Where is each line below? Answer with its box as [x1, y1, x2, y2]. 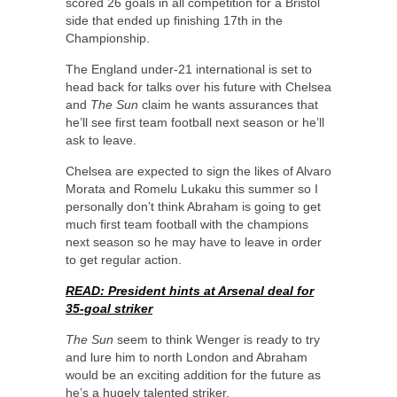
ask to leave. [66, 132, 136, 147]
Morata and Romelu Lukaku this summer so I [66, 181, 318, 196]
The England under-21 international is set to [66, 61, 312, 76]
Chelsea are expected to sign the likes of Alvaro [66, 163, 331, 178]
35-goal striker [66, 300, 152, 315]
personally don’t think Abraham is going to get [66, 198, 321, 214]
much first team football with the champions [66, 216, 308, 231]
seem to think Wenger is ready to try [113, 331, 320, 346]
